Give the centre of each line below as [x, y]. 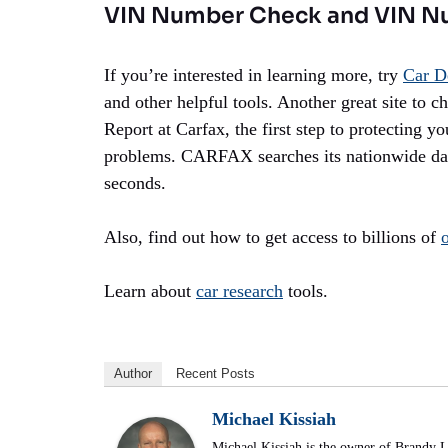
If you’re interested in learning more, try [253, 75]
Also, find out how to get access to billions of [272, 237]
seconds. [135, 183]
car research [239, 291]
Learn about [150, 291]
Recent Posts [215, 374]
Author [133, 374]
